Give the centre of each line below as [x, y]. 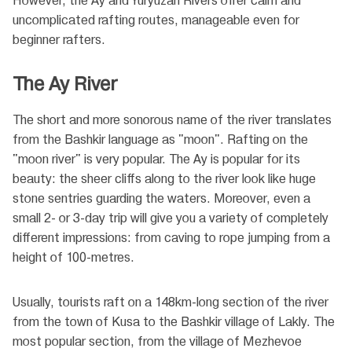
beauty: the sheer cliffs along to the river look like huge [164, 179]
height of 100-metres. [73, 258]
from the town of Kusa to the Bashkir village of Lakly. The [174, 322]
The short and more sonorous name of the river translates [172, 120]
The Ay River [65, 84]
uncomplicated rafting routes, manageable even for [156, 20]
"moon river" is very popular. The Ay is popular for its [156, 159]
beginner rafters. [59, 40]
